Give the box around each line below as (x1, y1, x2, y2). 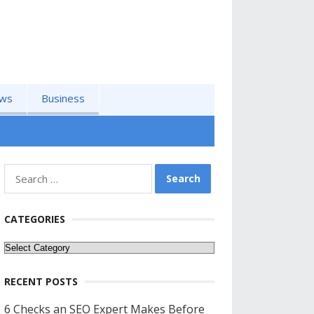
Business (41, 91, 85, 105)
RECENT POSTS (4, 275, 78, 288)
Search (4, 164, 39, 179)
